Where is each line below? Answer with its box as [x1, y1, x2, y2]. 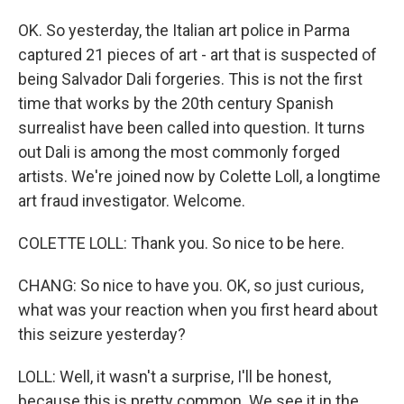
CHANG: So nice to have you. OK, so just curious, [18, 276, 363, 295]
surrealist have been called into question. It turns [18, 118, 365, 137]
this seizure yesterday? [18, 325, 186, 344]
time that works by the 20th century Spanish [18, 94, 334, 113]
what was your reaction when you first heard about [18, 300, 378, 319]
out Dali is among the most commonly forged [18, 142, 340, 161]
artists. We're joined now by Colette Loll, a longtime [18, 167, 381, 186]
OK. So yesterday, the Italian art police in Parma [18, 21, 350, 40]
